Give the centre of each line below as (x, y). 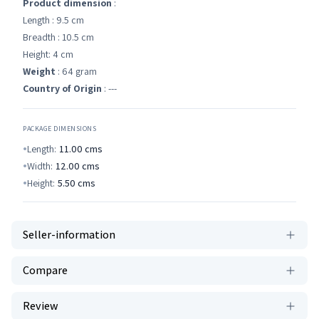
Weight (39, 71)
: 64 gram (76, 71)
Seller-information (69, 235)
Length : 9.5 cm (53, 20)
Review (41, 306)
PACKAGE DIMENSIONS (59, 129)
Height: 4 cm (48, 54)
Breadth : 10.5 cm (58, 37)
